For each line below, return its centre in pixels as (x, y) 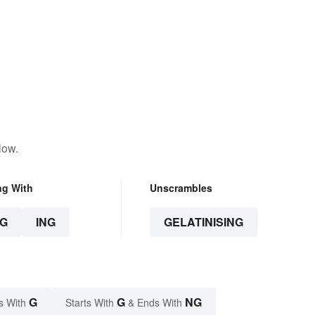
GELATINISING (203, 222)
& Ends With (155, 303)
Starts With (91, 303)
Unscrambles (181, 188)
